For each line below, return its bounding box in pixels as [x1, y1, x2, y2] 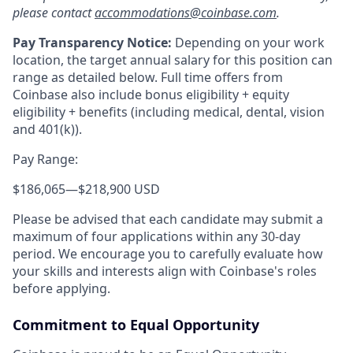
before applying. [13, 280, 110, 297]
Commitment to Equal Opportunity [13, 315, 259, 334]
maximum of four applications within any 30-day [13, 228, 300, 245]
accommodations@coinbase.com [95, 4, 277, 21]
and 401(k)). [13, 121, 82, 138]
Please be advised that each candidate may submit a [13, 210, 323, 228]
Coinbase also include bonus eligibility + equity [13, 86, 289, 103]
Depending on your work [175, 34, 325, 51]
